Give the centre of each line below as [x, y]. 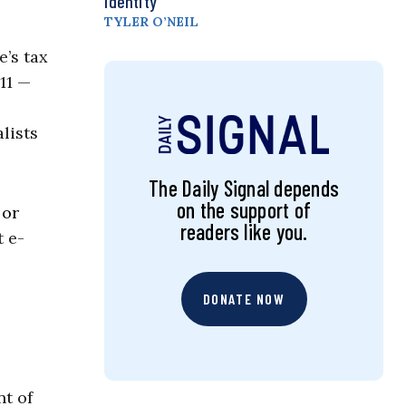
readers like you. [244, 232]
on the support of [244, 210]
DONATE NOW [244, 299]
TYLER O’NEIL [152, 22]
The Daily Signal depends [244, 188]
